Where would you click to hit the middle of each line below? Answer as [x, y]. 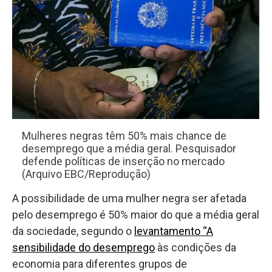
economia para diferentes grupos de [100, 264]
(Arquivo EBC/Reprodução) [86, 174]
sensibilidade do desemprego [83, 248]
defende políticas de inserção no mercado [123, 161]
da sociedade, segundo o [73, 231]
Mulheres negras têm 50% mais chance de [124, 136]
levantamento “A [174, 231]
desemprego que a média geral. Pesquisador [129, 149]
